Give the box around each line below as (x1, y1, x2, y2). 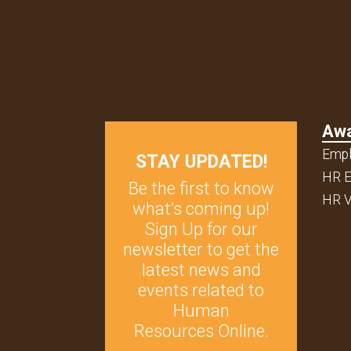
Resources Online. (133, 320, 269, 341)
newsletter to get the (123, 239, 280, 259)
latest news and (141, 259, 261, 280)
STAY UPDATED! (135, 150, 267, 172)
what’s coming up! (132, 198, 270, 219)
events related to (138, 280, 265, 300)
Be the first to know (128, 178, 274, 198)
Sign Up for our (144, 219, 258, 239)
